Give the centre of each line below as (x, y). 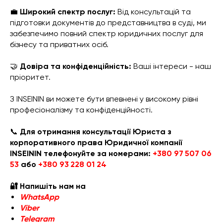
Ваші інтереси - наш (171, 66)
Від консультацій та (153, 12)
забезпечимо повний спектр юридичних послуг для (107, 33)
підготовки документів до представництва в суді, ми (108, 23)
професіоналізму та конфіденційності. (81, 110)
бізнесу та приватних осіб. (59, 44)
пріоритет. (30, 77)
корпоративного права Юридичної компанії (96, 142)
